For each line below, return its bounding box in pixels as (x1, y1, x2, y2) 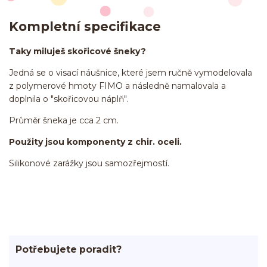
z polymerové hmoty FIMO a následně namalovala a (9, 80, 228, 92)
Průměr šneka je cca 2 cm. (9, 115, 119, 126)
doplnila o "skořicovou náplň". (9, 94, 128, 105)
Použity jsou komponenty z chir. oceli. (9, 136, 182, 148)
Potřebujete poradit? (15, 243, 122, 255)
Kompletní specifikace (9, 18, 161, 34)
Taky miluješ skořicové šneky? (9, 46, 146, 57)
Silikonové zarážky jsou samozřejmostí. (9, 158, 169, 169)
